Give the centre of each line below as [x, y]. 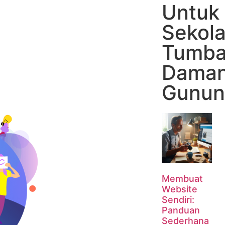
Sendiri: [178, 199]
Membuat [182, 178]
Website [179, 189]
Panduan [181, 210]
